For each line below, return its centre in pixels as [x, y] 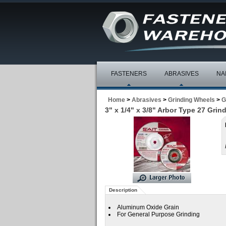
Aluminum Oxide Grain [148, 207]
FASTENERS [129, 74]
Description [123, 190]
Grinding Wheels [191, 100]
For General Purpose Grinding [158, 214]
